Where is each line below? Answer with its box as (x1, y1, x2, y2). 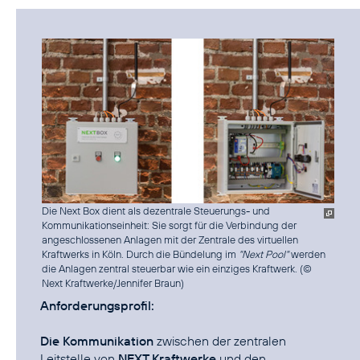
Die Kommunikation (40, 332, 153, 349)
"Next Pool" (239, 247, 288, 260)
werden (288, 247, 325, 260)
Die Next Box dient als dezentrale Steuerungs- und (42, 203, 270, 217)
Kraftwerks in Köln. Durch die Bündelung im (42, 247, 239, 260)
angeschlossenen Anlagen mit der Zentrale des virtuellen (42, 232, 298, 246)
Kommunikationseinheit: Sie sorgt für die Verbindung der (42, 218, 297, 231)
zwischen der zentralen (153, 332, 286, 349)
